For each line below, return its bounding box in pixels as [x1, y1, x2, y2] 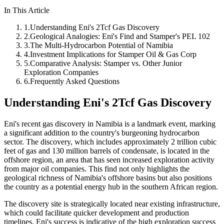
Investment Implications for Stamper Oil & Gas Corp [30, 49, 196, 58]
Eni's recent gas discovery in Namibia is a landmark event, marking [4, 119, 215, 128]
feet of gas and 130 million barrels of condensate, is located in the [4, 146, 209, 155]
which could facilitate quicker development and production [4, 208, 189, 217]
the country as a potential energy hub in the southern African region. [4, 182, 218, 191]
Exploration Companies [24, 67, 98, 76]
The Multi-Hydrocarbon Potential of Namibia [30, 40, 173, 49]
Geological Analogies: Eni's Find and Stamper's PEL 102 [30, 31, 210, 40]
